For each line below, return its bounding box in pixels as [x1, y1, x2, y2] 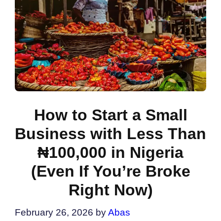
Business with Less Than [15, 125, 206, 143]
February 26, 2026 [15, 207, 93, 218]
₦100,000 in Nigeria [37, 144, 184, 162]
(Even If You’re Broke [31, 162, 190, 181]
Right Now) [68, 181, 153, 199]
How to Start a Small [34, 106, 187, 124]
